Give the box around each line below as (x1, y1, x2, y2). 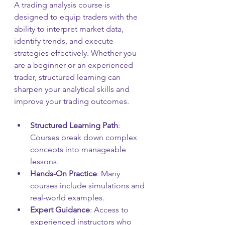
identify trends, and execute (14, 36, 116, 46)
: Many (97, 168, 122, 178)
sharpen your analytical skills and (14, 84, 132, 94)
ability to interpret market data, (14, 24, 126, 34)
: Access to (90, 204, 131, 214)
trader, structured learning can (14, 72, 123, 82)
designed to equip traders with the (14, 12, 140, 22)
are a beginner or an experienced (14, 60, 135, 70)
